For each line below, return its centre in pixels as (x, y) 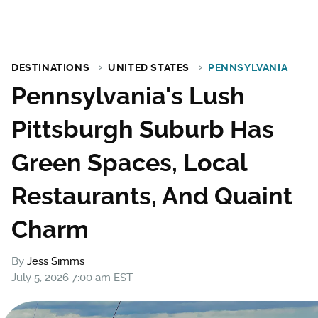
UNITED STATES (149, 67)
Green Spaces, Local (129, 163)
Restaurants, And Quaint (152, 196)
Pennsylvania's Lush (128, 96)
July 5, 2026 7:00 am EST (72, 278)
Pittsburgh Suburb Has (143, 129)
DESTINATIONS (51, 67)
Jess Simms (56, 261)
